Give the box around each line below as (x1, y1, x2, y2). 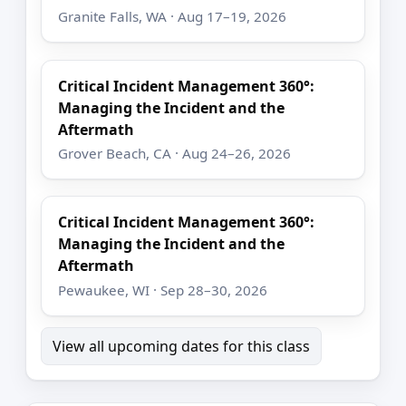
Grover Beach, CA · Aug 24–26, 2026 (58, 144, 292, 163)
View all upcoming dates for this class (53, 335, 310, 356)
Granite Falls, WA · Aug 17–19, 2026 (58, 7, 287, 26)
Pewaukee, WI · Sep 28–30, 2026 (58, 280, 268, 299)
